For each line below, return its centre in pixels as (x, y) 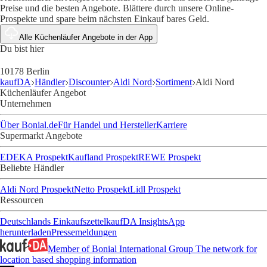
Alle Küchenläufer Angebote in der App (86, 38)
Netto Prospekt (102, 190)
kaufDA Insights (137, 222)
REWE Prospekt (170, 157)
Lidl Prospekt (155, 190)
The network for (226, 249)
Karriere (172, 125)
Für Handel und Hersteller (107, 125)
